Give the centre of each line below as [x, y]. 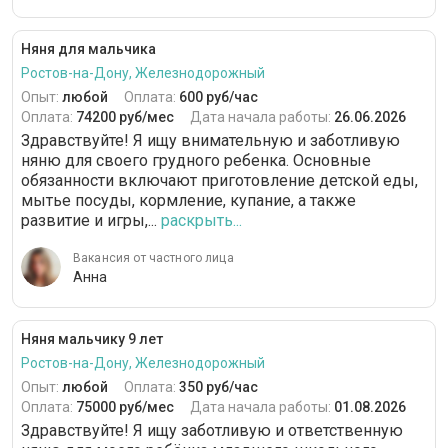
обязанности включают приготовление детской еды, [219, 180]
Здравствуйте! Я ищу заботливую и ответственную [212, 430]
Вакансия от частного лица [153, 258]
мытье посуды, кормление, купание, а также [188, 200]
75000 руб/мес [125, 407]
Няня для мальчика [88, 49]
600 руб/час [218, 97]
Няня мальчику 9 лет [92, 339]
